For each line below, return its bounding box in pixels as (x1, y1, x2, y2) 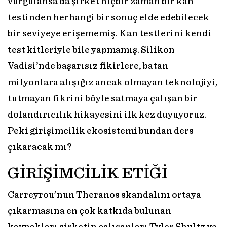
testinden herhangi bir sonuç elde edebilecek (8, 13, 209, 23)
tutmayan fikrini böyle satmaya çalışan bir (8, 94, 198, 104)
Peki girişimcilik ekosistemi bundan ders (8, 126, 194, 136)
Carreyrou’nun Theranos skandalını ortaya (8, 190, 201, 200)
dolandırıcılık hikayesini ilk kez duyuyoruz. (8, 110, 206, 120)
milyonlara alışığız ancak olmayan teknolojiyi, (8, 78, 218, 88)
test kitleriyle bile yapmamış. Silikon (8, 45, 175, 55)
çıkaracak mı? (8, 142, 71, 153)
